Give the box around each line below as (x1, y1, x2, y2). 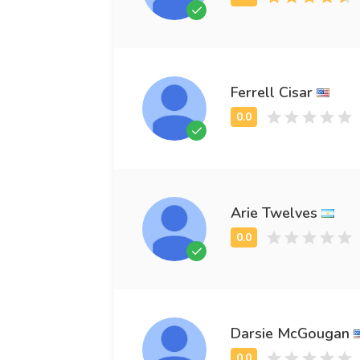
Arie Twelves (231, 202, 317, 223)
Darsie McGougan (231, 323, 350, 343)
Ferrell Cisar (231, 82, 313, 102)
